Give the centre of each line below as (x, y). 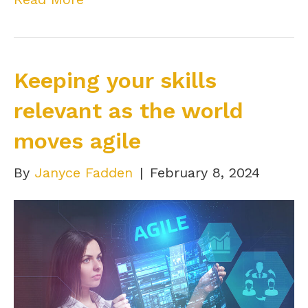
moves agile (77, 141)
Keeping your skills (115, 81)
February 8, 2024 (205, 173)
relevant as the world (129, 111)
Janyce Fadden (84, 173)
